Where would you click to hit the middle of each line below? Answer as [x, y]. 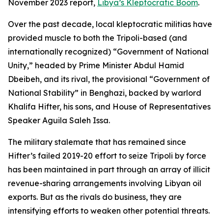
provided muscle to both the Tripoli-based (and [97, 38]
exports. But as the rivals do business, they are [95, 197]
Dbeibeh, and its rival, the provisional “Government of [109, 79]
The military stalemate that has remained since [97, 142]
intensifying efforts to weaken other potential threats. [109, 211]
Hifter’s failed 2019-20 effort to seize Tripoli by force [107, 156]
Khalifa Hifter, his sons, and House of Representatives [109, 107]
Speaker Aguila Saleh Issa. [59, 120]
